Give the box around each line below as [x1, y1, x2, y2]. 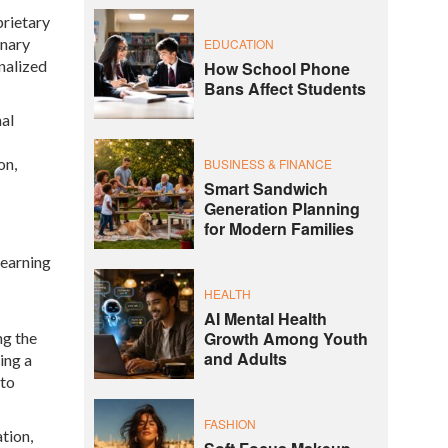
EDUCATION [203, 34, 274, 52]
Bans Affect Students [203, 76, 366, 100]
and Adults [203, 346, 287, 370]
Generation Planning [203, 196, 360, 220]
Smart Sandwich [203, 176, 328, 200]
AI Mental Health [203, 306, 327, 330]
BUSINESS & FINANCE [203, 154, 332, 172]
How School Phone [203, 56, 350, 80]
